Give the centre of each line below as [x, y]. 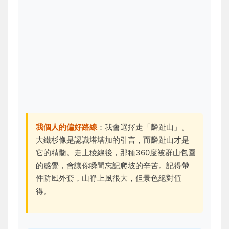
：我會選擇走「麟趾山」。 [143, 127]
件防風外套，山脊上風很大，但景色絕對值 [109, 178]
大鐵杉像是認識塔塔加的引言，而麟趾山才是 [112, 140]
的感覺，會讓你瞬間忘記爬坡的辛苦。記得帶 [112, 165]
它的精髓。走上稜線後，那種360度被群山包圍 [116, 153]
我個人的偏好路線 [66, 127]
